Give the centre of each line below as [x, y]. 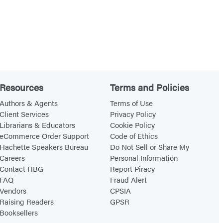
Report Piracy [133, 168]
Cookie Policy [133, 124]
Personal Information [144, 157]
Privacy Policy [133, 113]
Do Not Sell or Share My [150, 146]
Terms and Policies [150, 87]
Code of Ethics [134, 135]
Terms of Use [132, 103]
